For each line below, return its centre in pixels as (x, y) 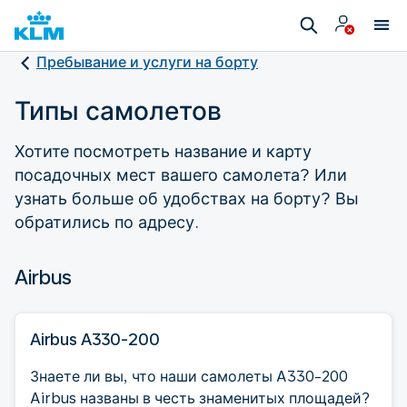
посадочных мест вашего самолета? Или (181, 174)
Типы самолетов (118, 110)
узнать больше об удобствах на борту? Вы (187, 198)
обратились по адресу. (107, 222)
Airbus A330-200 (95, 339)
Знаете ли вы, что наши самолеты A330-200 (189, 376)
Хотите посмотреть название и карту (163, 151)
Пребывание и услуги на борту (147, 62)
